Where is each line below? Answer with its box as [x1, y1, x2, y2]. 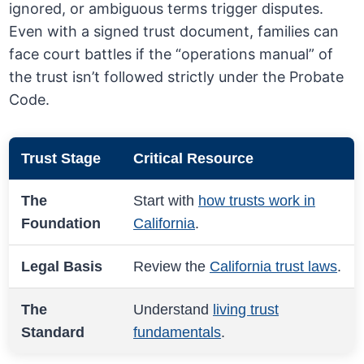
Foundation [21, 215, 102, 232]
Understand [133, 301, 214, 318]
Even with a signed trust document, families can [9, 23, 340, 41]
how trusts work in [198, 193, 316, 210]
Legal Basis [21, 258, 103, 275]
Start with [133, 193, 199, 210]
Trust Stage [21, 150, 102, 167]
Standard [21, 324, 85, 341]
